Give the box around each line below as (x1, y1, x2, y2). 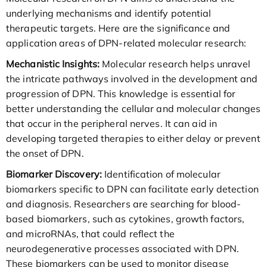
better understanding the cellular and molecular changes (6, 103, 261, 115)
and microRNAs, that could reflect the (6, 228, 175, 240)
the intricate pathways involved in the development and (6, 73, 258, 85)
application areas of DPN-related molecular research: (6, 37, 247, 49)
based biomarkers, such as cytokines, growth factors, (6, 213, 245, 225)
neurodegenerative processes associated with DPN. (6, 243, 239, 255)
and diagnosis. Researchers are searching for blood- (6, 198, 241, 210)
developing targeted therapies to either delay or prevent (6, 132, 260, 145)
